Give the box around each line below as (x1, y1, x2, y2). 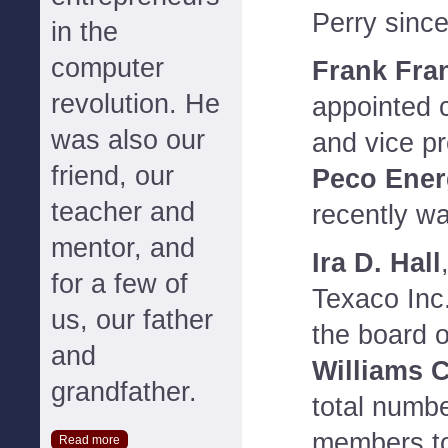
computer (51, 53, 164, 83)
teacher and (51, 197, 195, 227)
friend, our (51, 161, 174, 191)
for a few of (51, 269, 188, 299)
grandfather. (51, 377, 197, 407)
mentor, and (51, 233, 195, 263)
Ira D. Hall (312, 247, 441, 278)
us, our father (51, 305, 213, 335)
